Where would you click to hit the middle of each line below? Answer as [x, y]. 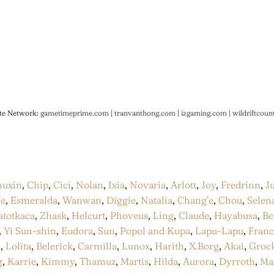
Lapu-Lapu [219, 231]
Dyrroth [237, 261]
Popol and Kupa [155, 231]
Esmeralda [34, 200]
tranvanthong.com [145, 113]
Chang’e [195, 200]
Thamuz [98, 261]
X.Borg [203, 246]
